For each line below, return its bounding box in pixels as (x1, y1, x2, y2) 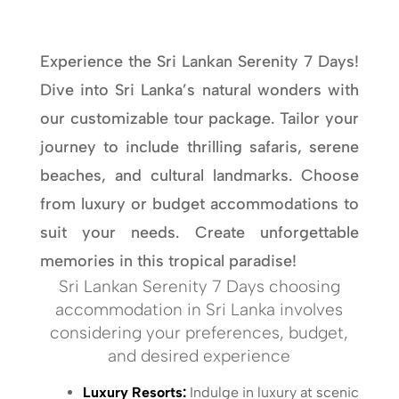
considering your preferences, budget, (50, 322, 349, 344)
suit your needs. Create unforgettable (39, 223, 360, 243)
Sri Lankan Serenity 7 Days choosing (58, 276, 340, 297)
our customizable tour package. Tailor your (39, 109, 360, 129)
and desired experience (108, 346, 291, 367)
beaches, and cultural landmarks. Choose (39, 166, 360, 186)
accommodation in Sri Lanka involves (55, 299, 344, 321)
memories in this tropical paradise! (39, 251, 297, 272)
